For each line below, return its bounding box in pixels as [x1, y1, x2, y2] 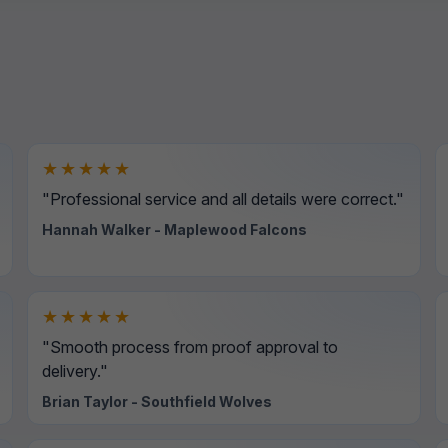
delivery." [41, 361, 108, 381]
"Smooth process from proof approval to [41, 337, 338, 357]
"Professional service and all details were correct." [41, 189, 404, 209]
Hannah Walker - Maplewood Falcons [41, 221, 307, 238]
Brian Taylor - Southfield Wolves [41, 393, 272, 410]
